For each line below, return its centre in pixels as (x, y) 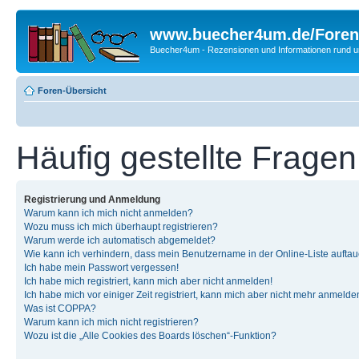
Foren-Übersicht (72, 90)
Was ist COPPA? (60, 308)
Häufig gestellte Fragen (186, 157)
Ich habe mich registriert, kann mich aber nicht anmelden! (148, 281)
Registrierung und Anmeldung (92, 199)
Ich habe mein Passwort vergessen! (101, 267)
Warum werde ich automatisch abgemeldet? (120, 240)
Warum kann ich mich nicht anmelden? (109, 213)
